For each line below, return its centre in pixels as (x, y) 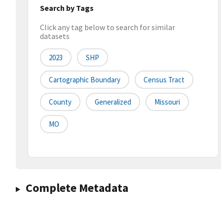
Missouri (167, 102)
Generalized (113, 102)
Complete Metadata (77, 188)
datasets (55, 36)
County (60, 102)
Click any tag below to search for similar (108, 27)
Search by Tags (67, 8)
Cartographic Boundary (85, 80)
